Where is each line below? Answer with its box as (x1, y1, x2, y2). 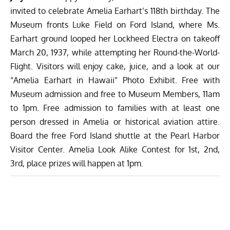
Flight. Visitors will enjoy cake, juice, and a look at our (10, 61, 220, 72)
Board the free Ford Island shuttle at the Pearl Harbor (10, 130, 220, 141)
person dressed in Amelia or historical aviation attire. (10, 117, 220, 127)
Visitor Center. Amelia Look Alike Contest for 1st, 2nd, (10, 144, 220, 155)
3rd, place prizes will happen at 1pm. (10, 158, 143, 169)
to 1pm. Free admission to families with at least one (10, 103, 220, 113)
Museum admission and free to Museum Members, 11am (10, 89, 220, 100)
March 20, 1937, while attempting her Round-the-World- (10, 47, 220, 58)
